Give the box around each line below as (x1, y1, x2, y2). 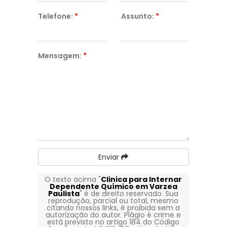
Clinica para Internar (101, 174, 182, 184)
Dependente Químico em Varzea (49, 181, 177, 192)
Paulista (48, 188, 80, 199)
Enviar (98, 152, 122, 162)
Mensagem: (37, 51, 83, 61)
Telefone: (37, 11, 74, 21)
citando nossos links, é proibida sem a (47, 203, 180, 213)
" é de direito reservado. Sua (80, 188, 179, 199)
